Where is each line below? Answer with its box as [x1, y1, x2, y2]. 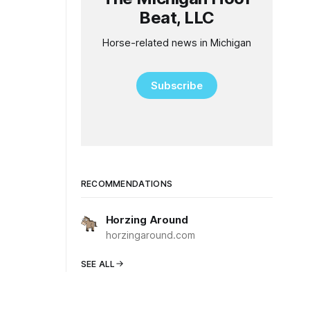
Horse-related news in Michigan [102, 36, 251, 49]
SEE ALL [80, 259, 116, 269]
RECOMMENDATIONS [80, 179, 173, 189]
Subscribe [150, 78, 203, 92]
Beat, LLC [138, 7, 215, 28]
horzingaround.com [105, 229, 195, 241]
